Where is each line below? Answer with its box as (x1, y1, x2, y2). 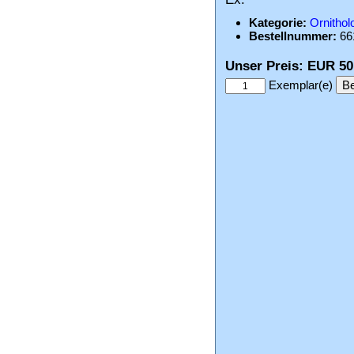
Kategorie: (249, 16, 307, 29)
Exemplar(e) (269, 78, 333, 92)
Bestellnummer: (249, 29, 337, 43)
